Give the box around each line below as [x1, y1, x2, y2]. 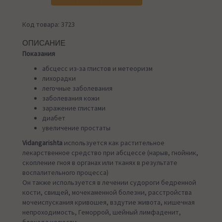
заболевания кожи [42, 94, 100, 103]
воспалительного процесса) [22, 168, 109, 177]
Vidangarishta [22, 138, 62, 148]
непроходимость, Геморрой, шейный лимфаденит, [22, 208, 181, 217]
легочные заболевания [42, 84, 112, 93]
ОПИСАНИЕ [22, 39, 65, 48]
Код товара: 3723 [22, 20, 75, 29]
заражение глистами [42, 104, 109, 113]
